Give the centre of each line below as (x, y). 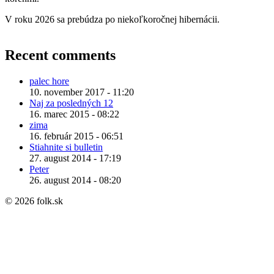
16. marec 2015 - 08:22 (74, 114)
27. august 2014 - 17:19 (75, 158)
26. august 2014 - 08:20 (75, 180)
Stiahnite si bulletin (66, 147)
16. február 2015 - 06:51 (76, 136)
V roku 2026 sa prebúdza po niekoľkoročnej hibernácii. (112, 19)
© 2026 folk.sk (34, 201)
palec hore (49, 81)
